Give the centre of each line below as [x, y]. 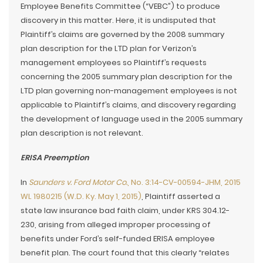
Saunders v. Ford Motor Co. [78, 182]
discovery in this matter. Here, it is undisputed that [118, 20]
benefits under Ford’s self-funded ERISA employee [118, 239]
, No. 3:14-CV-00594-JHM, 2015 [184, 182]
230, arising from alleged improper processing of [116, 225]
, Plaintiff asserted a [181, 196]
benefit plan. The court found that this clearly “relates [125, 253]
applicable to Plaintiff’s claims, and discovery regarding [128, 105]
